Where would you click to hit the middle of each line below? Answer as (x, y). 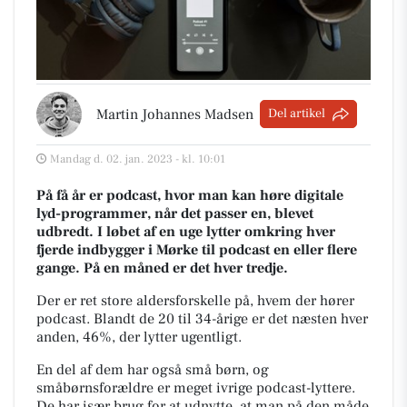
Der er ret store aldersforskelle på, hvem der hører (195, 300)
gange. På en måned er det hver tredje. (162, 268)
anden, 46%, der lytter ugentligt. (139, 337)
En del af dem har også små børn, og (153, 369)
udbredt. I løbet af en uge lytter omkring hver (186, 231)
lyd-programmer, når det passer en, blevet (175, 213)
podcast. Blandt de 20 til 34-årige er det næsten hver (202, 318)
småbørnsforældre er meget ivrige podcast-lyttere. (196, 387)
